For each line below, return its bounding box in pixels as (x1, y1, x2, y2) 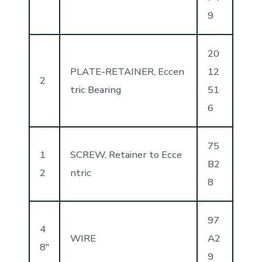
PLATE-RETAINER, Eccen (70, 64, 184, 78)
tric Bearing (70, 82, 121, 96)
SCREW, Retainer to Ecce (70, 147, 182, 161)
